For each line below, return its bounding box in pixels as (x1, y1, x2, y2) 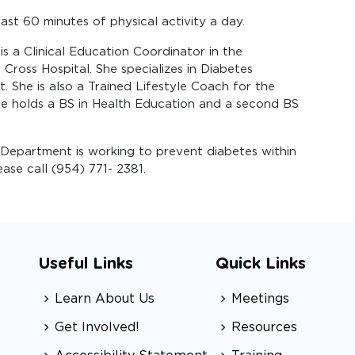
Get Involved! (55, 320, 139, 334)
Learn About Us (55, 292, 155, 305)
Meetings (231, 292, 289, 305)
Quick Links (215, 255, 306, 272)
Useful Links (39, 255, 133, 272)
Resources (231, 320, 297, 334)
